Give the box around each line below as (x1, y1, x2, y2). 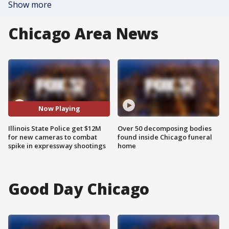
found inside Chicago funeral (118, 132, 212, 142)
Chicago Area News (8, 23, 159, 44)
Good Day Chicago (8, 178, 150, 199)
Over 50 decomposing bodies (118, 123, 212, 133)
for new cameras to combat (8, 132, 97, 142)
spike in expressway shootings (8, 141, 106, 150)
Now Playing (38, 104, 80, 113)
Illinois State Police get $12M (8, 123, 101, 133)
